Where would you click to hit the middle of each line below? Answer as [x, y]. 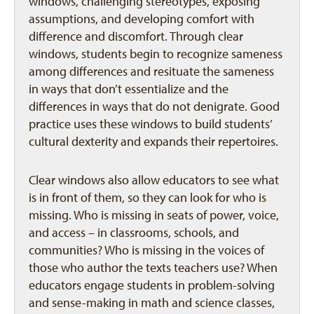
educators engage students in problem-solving [152, 285]
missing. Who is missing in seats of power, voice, [154, 215]
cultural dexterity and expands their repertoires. [153, 142]
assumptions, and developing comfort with [142, 19]
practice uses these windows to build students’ [150, 124]
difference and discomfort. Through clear [136, 36]
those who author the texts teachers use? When [153, 268]
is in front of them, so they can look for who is [148, 198]
